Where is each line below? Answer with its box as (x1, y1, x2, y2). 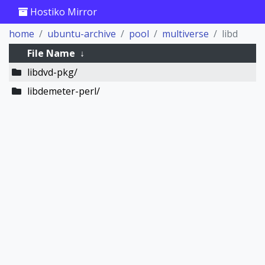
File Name (27, 47, 75, 60)
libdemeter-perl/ (27, 85, 100, 98)
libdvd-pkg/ (27, 66, 77, 79)
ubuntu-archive (47, 27, 116, 40)
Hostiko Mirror (28, 5, 97, 18)
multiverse (162, 27, 209, 40)
